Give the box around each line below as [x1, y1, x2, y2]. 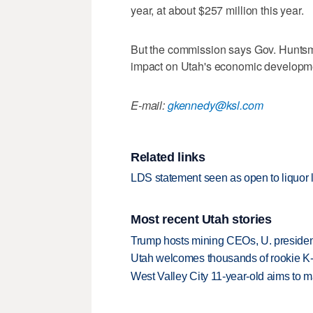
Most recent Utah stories [131, 212, 272, 227]
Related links [131, 150, 205, 164]
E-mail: [131, 97, 168, 114]
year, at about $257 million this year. [131, 2, 304, 19]
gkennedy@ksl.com [167, 97, 263, 114]
